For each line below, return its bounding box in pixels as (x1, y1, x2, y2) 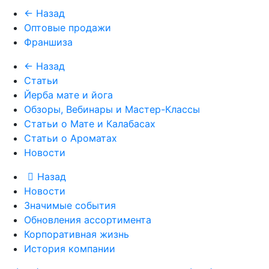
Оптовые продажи (24, 22, 111, 34)
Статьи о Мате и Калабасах (24, 118, 156, 130)
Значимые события (24, 199, 116, 211)
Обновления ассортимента (24, 214, 151, 226)
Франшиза (24, 36, 73, 48)
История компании (24, 243, 115, 255)
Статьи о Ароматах (24, 132, 117, 144)
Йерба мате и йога (24, 89, 113, 101)
